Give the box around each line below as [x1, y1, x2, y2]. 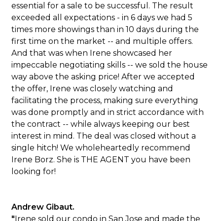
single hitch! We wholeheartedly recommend [11, 143, 191, 152]
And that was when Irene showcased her [11, 48, 173, 58]
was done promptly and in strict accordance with [11, 108, 204, 117]
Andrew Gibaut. [11, 202, 75, 212]
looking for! [11, 167, 56, 176]
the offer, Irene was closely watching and [11, 84, 174, 93]
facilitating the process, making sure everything [11, 96, 199, 105]
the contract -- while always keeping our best [11, 119, 190, 129]
